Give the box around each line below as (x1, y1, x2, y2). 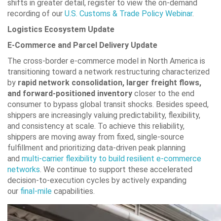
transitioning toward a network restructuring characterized (7, 67, 210, 76)
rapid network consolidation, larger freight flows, (18, 77, 201, 87)
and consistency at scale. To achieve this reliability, (7, 121, 184, 131)
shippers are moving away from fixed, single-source (7, 132, 184, 142)
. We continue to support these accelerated (40, 164, 192, 174)
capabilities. (52, 186, 95, 196)
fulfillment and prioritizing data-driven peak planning (7, 143, 185, 152)
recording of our (7, 8, 65, 18)
